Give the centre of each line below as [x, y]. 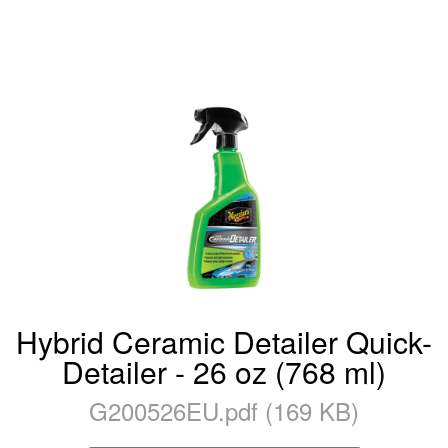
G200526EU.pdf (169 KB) [224, 410]
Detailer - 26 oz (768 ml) [224, 371]
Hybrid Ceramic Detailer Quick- [224, 341]
